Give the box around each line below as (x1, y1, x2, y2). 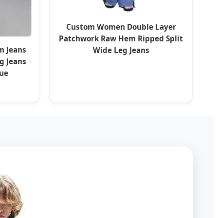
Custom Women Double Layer (66, 22, 176, 32)
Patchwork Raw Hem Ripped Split (59, 34, 183, 44)
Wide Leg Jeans (92, 45, 149, 55)
